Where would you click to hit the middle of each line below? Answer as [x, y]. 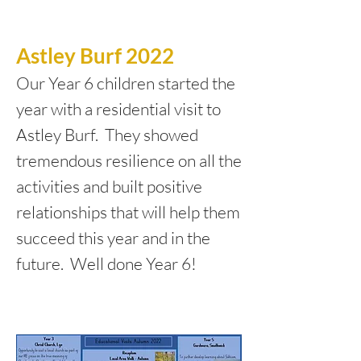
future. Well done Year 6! [106, 263]
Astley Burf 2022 [95, 56]
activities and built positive [109, 186]
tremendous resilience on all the [129, 160]
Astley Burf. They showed [107, 135]
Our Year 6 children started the [126, 83]
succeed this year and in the [113, 238]
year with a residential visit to [118, 109]
